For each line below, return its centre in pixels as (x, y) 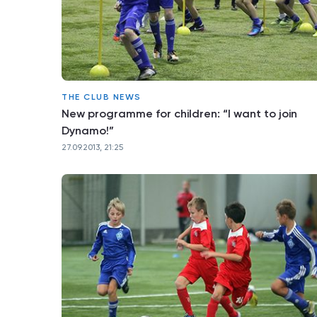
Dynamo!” (88, 131)
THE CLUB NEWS (102, 97)
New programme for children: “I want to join (179, 114)
